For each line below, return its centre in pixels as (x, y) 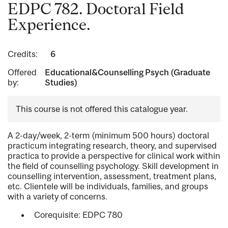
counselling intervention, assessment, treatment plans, (112, 176)
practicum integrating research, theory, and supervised (112, 146)
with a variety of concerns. (58, 197)
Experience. (49, 25)
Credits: (23, 54)
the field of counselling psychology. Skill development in (113, 166)
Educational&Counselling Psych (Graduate (128, 73)
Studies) (61, 83)
